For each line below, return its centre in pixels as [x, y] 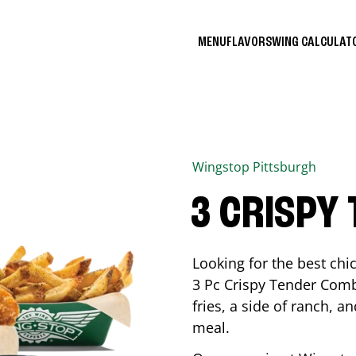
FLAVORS [249, 42]
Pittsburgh [284, 167]
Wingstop [222, 167]
